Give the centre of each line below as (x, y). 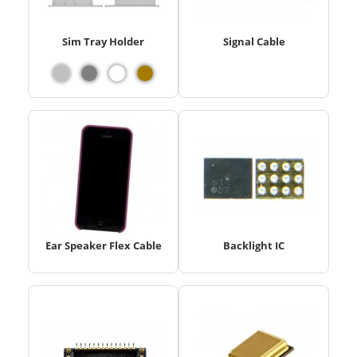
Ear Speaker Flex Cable (103, 245)
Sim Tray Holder (103, 41)
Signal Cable (254, 41)
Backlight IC (254, 245)
